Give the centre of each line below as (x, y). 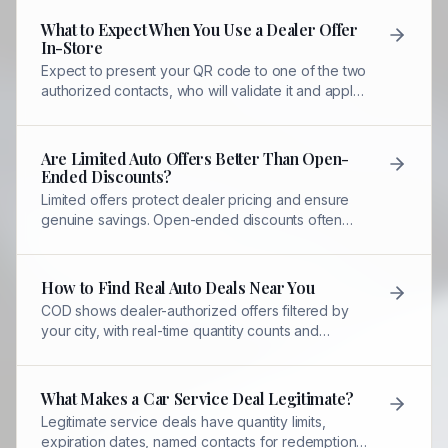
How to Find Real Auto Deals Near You (178, 287)
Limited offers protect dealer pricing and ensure (195, 199)
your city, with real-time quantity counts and (180, 330)
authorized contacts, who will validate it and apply (201, 90)
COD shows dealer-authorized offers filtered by (195, 310)
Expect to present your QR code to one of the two (204, 70)
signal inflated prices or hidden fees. (158, 239)
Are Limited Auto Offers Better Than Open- (195, 158)
